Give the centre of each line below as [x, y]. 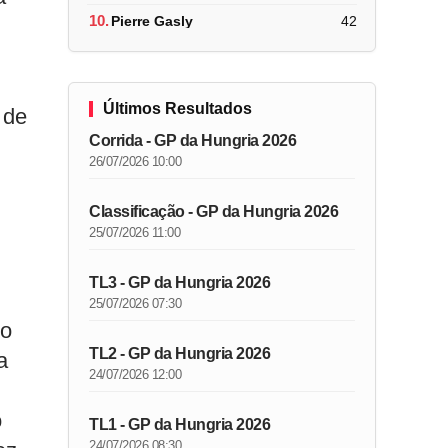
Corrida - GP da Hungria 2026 [193, 140]
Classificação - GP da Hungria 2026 [214, 211]
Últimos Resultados [178, 108]
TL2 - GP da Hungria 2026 [180, 353]
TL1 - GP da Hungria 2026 [180, 424]
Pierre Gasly [152, 20]
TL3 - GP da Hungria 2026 [180, 282]
